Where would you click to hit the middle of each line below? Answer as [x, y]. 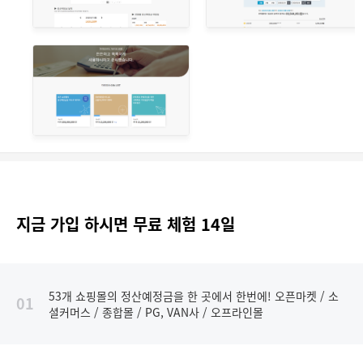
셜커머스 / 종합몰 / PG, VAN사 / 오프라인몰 [156, 312]
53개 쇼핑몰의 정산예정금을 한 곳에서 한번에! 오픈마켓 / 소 [194, 295]
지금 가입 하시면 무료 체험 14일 [126, 224]
